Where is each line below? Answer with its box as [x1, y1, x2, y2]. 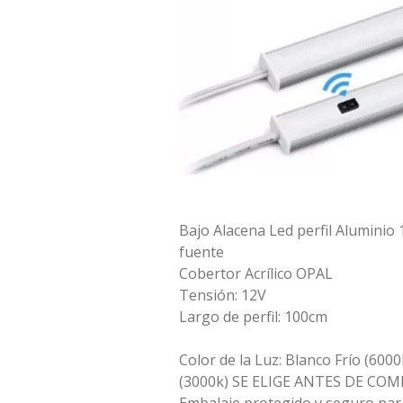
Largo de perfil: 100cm [179, 307, 327, 327]
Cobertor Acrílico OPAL [179, 264, 333, 283]
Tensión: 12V [179, 285, 266, 305]
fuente [179, 242, 224, 262]
